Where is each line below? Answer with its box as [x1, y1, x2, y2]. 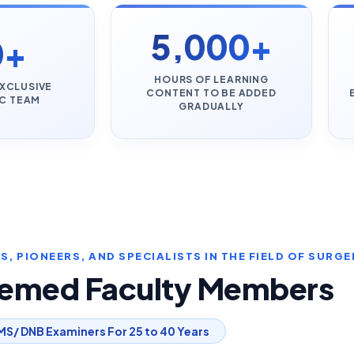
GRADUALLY [179, 100, 244, 112]
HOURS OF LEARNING [154, 73, 269, 85]
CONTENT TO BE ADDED [146, 87, 277, 99]
